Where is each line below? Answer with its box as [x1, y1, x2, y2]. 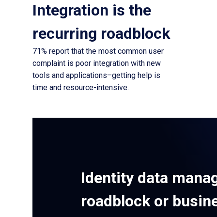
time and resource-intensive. [32, 83, 129, 92]
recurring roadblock [32, 24, 170, 43]
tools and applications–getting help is [32, 71, 160, 80]
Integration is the [32, 1, 151, 19]
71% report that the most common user [32, 46, 164, 56]
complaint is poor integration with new [32, 59, 161, 68]
